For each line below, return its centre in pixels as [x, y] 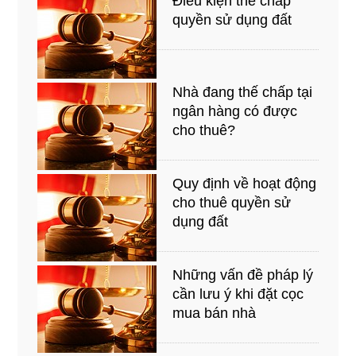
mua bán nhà [215, 313]
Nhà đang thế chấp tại [243, 92]
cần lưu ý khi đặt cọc [238, 294]
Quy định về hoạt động [245, 183]
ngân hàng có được [235, 111]
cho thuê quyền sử [232, 202]
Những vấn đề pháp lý [243, 275]
